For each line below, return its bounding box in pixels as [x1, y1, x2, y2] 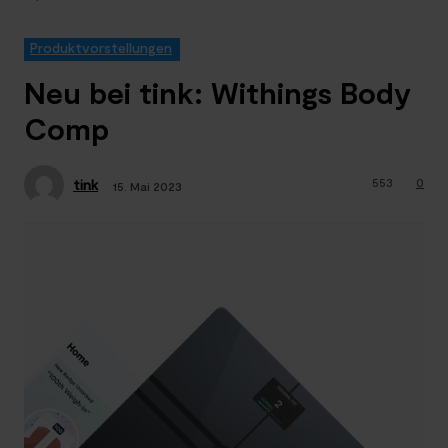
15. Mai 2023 [113, 179, 182, 193]
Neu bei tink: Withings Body [24, 74, 411, 110]
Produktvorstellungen [30, 39, 172, 56]
